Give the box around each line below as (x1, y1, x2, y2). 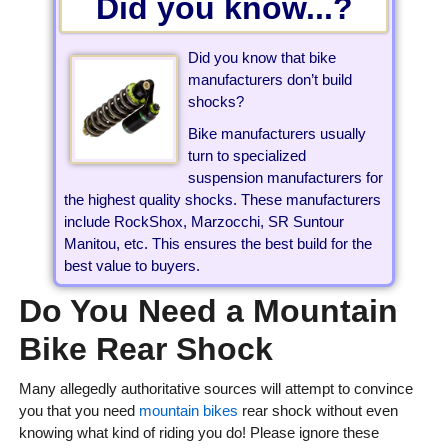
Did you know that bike (188, 49, 337, 67)
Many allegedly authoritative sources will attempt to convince (18, 380, 413, 398)
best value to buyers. (63, 257, 200, 275)
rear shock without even (237, 402, 398, 420)
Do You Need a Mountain (18, 293, 398, 330)
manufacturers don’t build (188, 71, 353, 89)
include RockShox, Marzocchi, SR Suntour (63, 213, 344, 231)
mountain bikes (138, 402, 238, 420)
